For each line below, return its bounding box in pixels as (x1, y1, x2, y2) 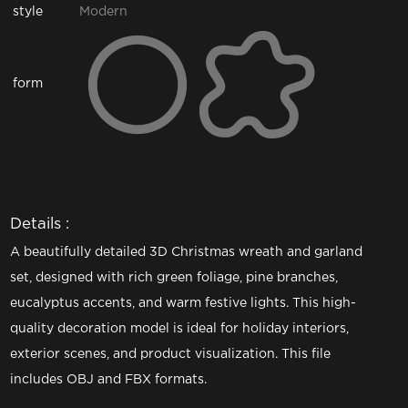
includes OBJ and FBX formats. (10, 374, 208, 385)
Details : (10, 218, 70, 231)
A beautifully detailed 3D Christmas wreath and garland (10, 247, 363, 258)
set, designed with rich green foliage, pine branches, (10, 272, 339, 283)
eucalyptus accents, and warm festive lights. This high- (10, 298, 357, 309)
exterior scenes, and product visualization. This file (10, 349, 331, 360)
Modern (79, 6, 128, 17)
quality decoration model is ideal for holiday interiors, (10, 323, 350, 334)
